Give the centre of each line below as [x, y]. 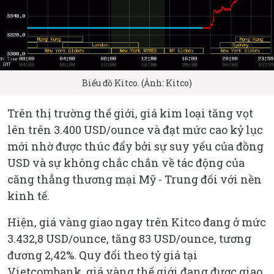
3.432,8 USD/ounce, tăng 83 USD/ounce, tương [129, 239]
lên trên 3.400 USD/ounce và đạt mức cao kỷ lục [135, 130]
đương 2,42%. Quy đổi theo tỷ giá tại [102, 255]
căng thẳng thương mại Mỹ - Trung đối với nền [135, 180]
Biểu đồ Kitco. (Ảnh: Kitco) [137, 83]
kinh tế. [28, 196]
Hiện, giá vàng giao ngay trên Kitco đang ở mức [137, 222]
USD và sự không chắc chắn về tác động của [126, 163]
